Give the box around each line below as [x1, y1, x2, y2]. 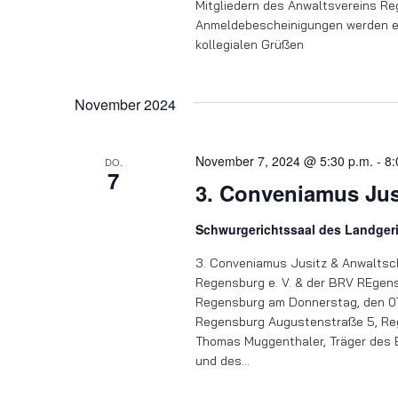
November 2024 [75, 94, 176, 115]
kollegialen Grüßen [195, 36, 304, 53]
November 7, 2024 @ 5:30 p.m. [195, 152, 373, 171]
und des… [195, 353, 250, 370]
